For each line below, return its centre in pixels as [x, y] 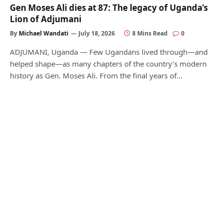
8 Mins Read [150, 33]
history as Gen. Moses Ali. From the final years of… [96, 75]
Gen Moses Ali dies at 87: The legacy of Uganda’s [109, 8]
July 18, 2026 [97, 33]
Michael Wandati [44, 33]
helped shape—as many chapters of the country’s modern [108, 64]
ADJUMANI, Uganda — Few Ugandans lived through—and [109, 52]
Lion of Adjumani [46, 19]
